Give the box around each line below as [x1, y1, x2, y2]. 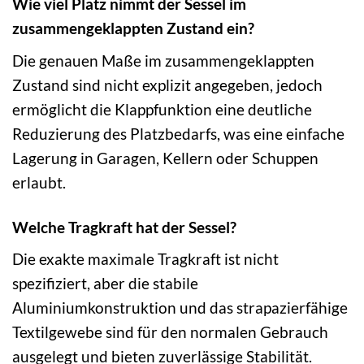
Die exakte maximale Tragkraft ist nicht [12, 249, 279, 269]
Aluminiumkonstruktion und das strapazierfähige [12, 298, 348, 318]
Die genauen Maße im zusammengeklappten [12, 50, 314, 70]
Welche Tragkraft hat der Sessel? [12, 217, 236, 236]
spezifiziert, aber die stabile [12, 274, 198, 293]
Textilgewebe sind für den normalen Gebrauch [12, 323, 328, 342]
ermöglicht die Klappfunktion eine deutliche [12, 99, 312, 119]
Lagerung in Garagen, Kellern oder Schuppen [12, 148, 318, 167]
